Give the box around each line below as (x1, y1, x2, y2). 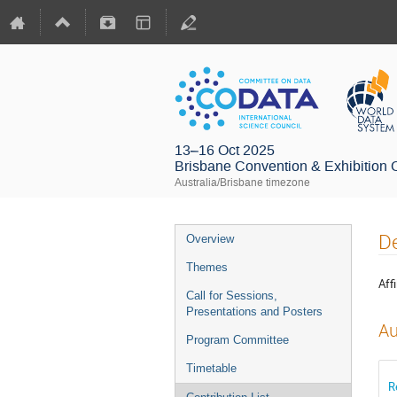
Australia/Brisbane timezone (175, 175, 310, 190)
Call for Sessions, (186, 289, 277, 302)
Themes (186, 261, 228, 274)
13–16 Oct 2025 (175, 141, 275, 160)
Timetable (186, 362, 237, 375)
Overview (186, 232, 234, 245)
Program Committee (186, 333, 289, 346)
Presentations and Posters (186, 305, 323, 318)
